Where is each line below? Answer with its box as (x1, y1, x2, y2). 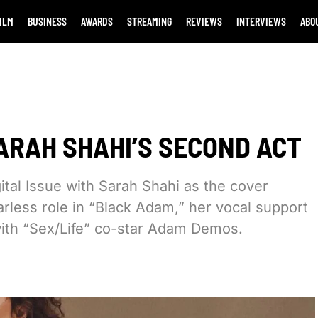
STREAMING (126, 14, 172, 28)
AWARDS (80, 14, 113, 28)
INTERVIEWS (236, 14, 286, 28)
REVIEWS (185, 14, 222, 28)
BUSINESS (27, 14, 67, 28)
